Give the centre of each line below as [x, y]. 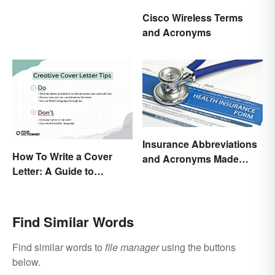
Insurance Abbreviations [200, 144]
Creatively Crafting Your [68, 186]
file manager [132, 247]
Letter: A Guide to [53, 171]
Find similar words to [59, 247]
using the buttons [197, 247]
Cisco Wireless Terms [193, 17]
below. [26, 262]
